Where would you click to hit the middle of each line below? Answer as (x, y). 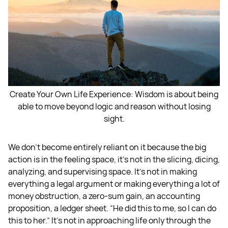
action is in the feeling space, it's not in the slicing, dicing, (114, 159)
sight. (114, 118)
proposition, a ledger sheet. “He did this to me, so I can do (112, 208)
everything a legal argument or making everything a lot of (114, 183)
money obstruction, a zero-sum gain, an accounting (104, 196)
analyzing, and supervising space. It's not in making (103, 171)
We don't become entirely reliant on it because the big (107, 147)
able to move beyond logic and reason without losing (114, 106)
